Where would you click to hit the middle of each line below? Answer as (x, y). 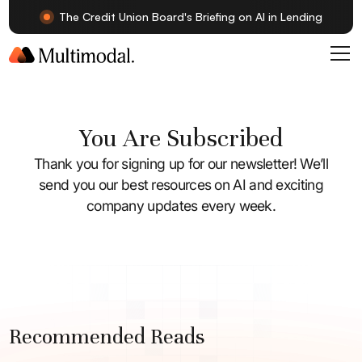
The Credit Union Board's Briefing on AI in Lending (191, 17)
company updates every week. (181, 206)
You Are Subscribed (181, 139)
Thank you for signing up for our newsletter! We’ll (181, 164)
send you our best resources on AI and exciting (181, 185)
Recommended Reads (107, 337)
